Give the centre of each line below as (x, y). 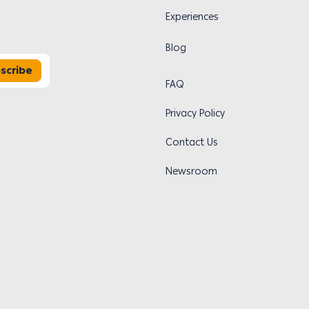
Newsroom (191, 172)
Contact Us (192, 143)
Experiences (192, 17)
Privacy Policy (195, 114)
